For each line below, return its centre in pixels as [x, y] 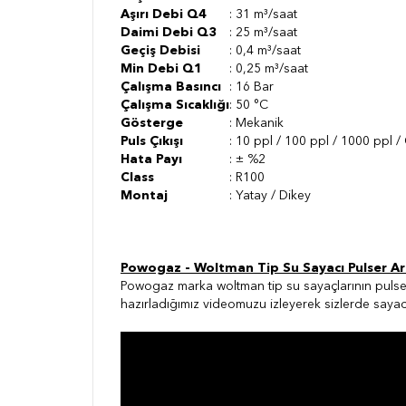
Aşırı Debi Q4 [164, 15]
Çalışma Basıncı [171, 87]
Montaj [144, 196]
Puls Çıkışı [152, 142]
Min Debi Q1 [161, 69]
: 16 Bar [251, 87]
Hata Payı [151, 160]
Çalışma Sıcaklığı [175, 106]
